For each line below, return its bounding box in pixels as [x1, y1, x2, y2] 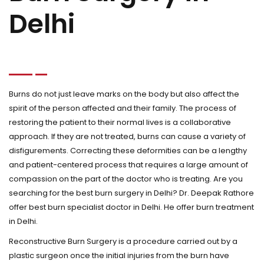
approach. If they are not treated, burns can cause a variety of [9, 131, 246, 142]
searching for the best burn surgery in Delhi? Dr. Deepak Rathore [9, 187, 254, 199]
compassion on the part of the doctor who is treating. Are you [9, 173, 243, 184]
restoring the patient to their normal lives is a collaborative [9, 117, 231, 128]
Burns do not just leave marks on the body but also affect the [9, 88, 239, 100]
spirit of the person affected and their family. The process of [9, 103, 236, 114]
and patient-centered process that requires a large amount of [9, 159, 248, 170]
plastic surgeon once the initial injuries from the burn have [9, 250, 229, 261]
